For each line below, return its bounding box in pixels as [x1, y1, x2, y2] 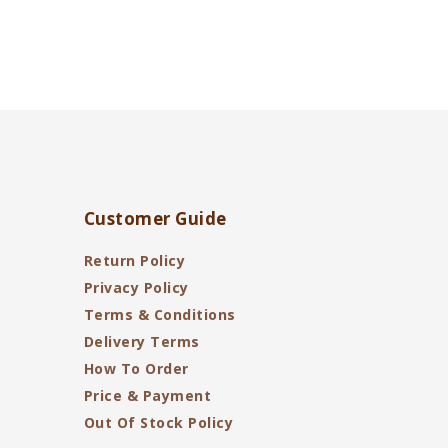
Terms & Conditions [83, 305, 236, 324]
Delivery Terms [83, 332, 200, 351]
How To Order [83, 359, 189, 378]
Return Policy [83, 251, 185, 270]
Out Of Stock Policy [83, 413, 233, 432]
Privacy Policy [83, 278, 189, 297]
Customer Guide [83, 207, 227, 230]
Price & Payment [83, 386, 211, 405]
